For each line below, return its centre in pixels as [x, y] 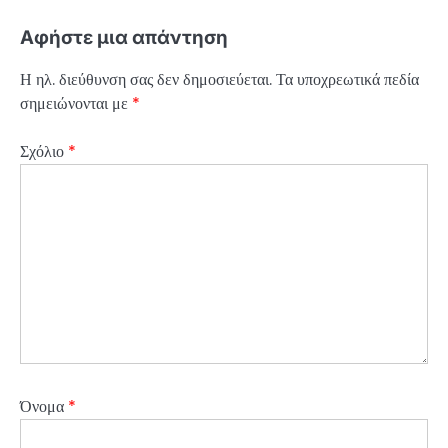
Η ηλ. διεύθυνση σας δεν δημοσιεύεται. [146, 79]
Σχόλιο [44, 151]
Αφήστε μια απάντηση [124, 37]
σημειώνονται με [76, 103]
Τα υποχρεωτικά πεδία [347, 79]
